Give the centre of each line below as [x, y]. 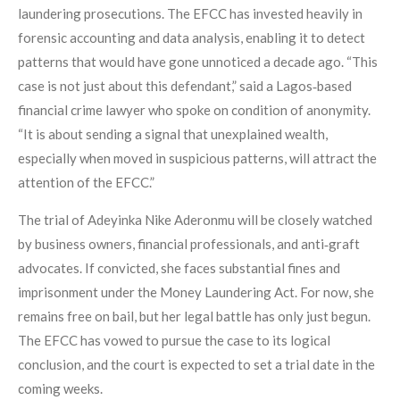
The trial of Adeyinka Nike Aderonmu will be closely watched [195, 220]
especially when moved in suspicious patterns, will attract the [197, 158]
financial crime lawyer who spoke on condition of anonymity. [194, 110]
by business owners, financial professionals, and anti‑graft [189, 244]
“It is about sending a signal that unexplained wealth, [173, 134]
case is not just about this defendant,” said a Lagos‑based [185, 86]
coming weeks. [60, 389]
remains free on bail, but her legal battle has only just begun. [194, 317]
